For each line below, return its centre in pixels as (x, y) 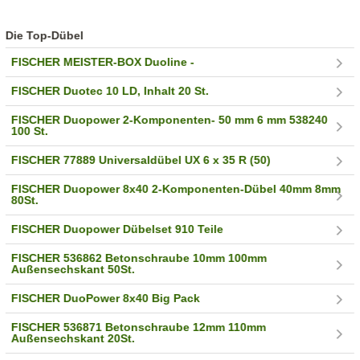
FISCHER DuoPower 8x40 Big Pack (106, 299)
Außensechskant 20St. (74, 339)
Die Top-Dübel (45, 36)
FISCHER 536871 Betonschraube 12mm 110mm (139, 327)
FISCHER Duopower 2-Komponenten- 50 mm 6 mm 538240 (170, 120)
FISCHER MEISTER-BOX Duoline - (103, 62)
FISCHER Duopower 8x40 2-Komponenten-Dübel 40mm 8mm (176, 189)
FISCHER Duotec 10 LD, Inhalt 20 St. (110, 91)
